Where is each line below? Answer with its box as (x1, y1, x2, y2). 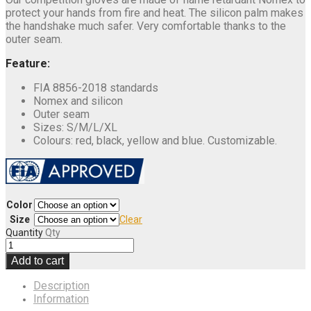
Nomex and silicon (33, 94, 123, 108)
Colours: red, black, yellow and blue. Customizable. (33, 133, 277, 147)
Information (33, 292, 89, 306)
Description (33, 279, 90, 293)
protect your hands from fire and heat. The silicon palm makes (6, 6, 303, 19)
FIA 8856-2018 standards (33, 81, 158, 94)
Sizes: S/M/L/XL (33, 120, 117, 134)
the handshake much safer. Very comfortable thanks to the (6, 19, 286, 33)
